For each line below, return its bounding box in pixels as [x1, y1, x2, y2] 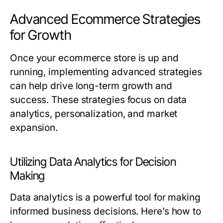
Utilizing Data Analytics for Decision [10, 155, 176, 169]
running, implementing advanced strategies [10, 66, 203, 78]
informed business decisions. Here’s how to [10, 206, 202, 217]
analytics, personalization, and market [10, 108, 178, 119]
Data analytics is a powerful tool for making [10, 192, 201, 203]
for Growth [10, 27, 72, 43]
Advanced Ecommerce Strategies [10, 11, 201, 27]
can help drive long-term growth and [10, 80, 172, 92]
